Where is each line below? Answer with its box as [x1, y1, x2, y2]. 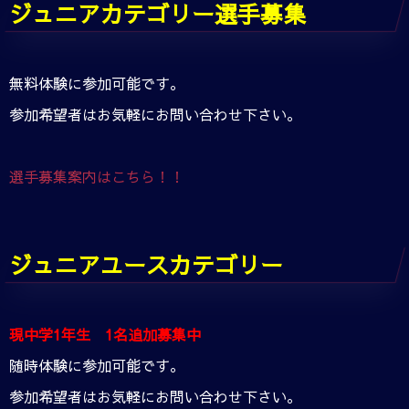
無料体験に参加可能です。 [9, 72, 184, 93]
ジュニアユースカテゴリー [9, 247, 283, 280]
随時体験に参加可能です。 [9, 354, 184, 375]
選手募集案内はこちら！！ [9, 165, 184, 186]
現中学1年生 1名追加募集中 [9, 323, 201, 344]
